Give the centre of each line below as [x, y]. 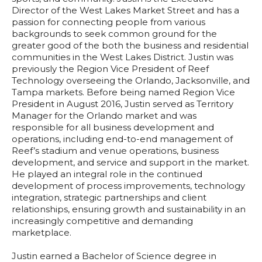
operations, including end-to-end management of [122, 139]
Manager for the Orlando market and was [104, 115]
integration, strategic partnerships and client [109, 197]
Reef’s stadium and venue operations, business [115, 150]
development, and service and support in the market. [130, 162]
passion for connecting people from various [108, 22]
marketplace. [42, 232]
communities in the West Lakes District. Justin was [123, 57]
